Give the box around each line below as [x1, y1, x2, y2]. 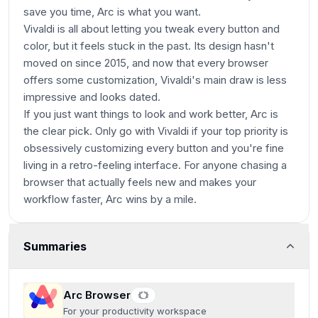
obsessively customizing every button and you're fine [23, 141, 284, 155]
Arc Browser [63, 288, 131, 302]
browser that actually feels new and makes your [23, 175, 256, 189]
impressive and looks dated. [23, 90, 160, 104]
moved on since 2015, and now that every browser [23, 56, 268, 70]
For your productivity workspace [63, 305, 207, 317]
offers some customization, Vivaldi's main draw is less [23, 73, 287, 87]
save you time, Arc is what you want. [23, 5, 201, 18]
